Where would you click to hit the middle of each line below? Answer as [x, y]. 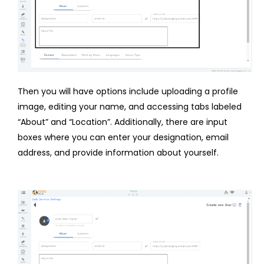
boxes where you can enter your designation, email [123, 137]
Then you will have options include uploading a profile [128, 91]
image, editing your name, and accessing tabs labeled [130, 106]
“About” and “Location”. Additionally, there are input [123, 122]
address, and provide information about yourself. [118, 152]
